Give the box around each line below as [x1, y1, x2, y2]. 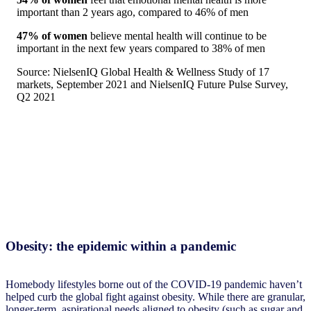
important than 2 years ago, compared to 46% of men [17, 6, 249, 19]
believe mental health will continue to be [90, 30, 267, 42]
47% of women [17, 30, 90, 42]
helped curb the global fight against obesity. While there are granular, [6, 291, 305, 303]
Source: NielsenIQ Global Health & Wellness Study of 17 [17, 66, 269, 78]
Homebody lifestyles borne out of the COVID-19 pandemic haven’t [6, 278, 302, 291]
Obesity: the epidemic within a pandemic [6, 239, 236, 254]
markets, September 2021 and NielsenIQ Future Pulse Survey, [17, 78, 288, 91]
